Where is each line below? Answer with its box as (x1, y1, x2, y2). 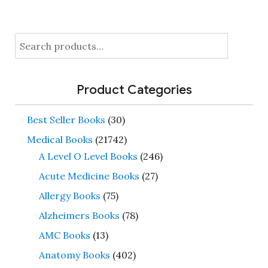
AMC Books (38, 229, 90, 241)
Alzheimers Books (38, 209, 120, 221)
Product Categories (76, 81, 192, 98)
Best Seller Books (26, 113, 105, 126)
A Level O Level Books (38, 150, 138, 162)
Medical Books (26, 133, 93, 145)
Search (14, 35, 46, 47)
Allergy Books (38, 189, 100, 202)
